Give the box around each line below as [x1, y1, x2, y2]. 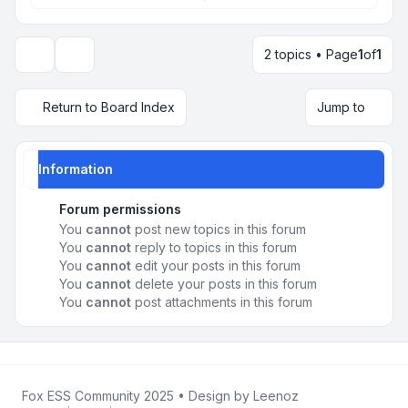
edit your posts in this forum [131, 257, 301, 273]
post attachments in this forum [131, 293, 312, 310]
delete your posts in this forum [131, 275, 317, 291]
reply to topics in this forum [131, 239, 297, 255]
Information [38, 160, 113, 177]
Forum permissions [59, 200, 181, 217]
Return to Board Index [43, 98, 175, 115]
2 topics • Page [264, 46, 358, 62]
